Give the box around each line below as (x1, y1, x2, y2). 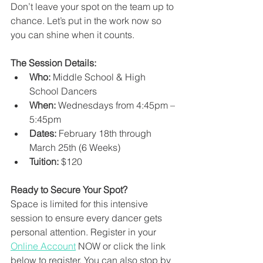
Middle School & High (50, 71, 148, 83)
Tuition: (29, 156, 61, 167)
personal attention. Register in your (11, 226, 159, 238)
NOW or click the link (76, 240, 168, 252)
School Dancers (29, 85, 97, 97)
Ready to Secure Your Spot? (11, 184, 127, 195)
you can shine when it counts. (11, 29, 134, 41)
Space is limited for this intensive (11, 198, 150, 210)
